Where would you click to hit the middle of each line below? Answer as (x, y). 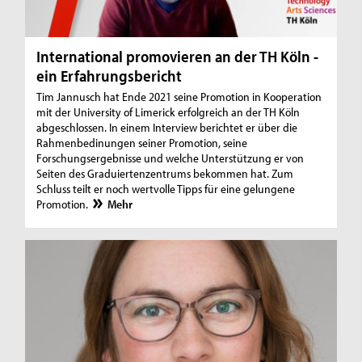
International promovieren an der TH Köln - (178, 57)
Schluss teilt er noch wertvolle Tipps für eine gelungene (166, 189)
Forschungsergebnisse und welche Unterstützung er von (170, 158)
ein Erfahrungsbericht (109, 76)
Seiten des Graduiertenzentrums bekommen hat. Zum (165, 174)
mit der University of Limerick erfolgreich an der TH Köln (168, 112)
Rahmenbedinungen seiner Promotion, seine (142, 143)
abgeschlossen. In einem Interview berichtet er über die (167, 128)
